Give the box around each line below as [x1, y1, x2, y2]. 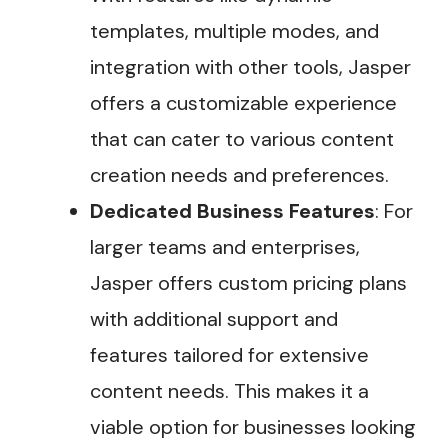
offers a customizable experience [90, 90, 397, 117]
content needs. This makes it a [90, 378, 369, 405]
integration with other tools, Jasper [90, 54, 411, 81]
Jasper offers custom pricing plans [90, 270, 407, 297]
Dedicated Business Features [90, 198, 375, 225]
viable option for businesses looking [90, 414, 416, 441]
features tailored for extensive [90, 342, 369, 369]
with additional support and [90, 306, 338, 333]
